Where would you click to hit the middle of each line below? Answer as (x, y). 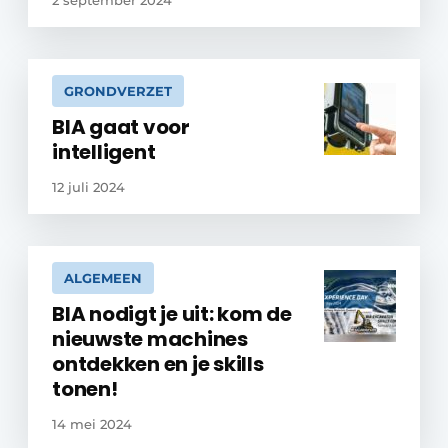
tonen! (85, 389)
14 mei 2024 (92, 424)
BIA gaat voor (121, 127)
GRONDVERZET (118, 91)
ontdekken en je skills (158, 364)
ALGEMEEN (103, 278)
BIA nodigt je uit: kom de (172, 314)
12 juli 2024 (88, 187)
